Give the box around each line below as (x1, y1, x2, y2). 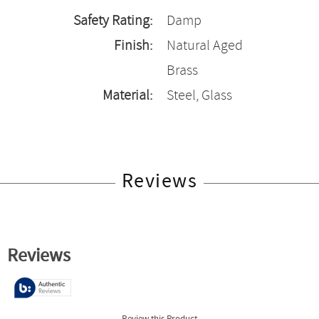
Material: (103, 86, 152, 105)
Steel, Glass (167, 86, 232, 105)
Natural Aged (167, 36, 243, 56)
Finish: (114, 36, 152, 56)
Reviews (121, 168, 198, 195)
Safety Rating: (73, 11, 152, 31)
